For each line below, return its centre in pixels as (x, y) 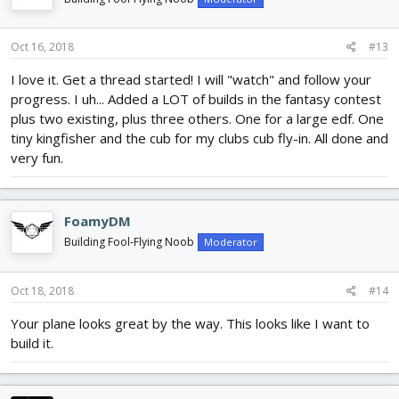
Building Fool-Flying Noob (129, 242)
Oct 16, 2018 (42, 47)
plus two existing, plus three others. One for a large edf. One (197, 119)
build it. (32, 342)
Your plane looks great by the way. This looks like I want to (190, 323)
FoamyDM (98, 221)
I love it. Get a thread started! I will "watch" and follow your (191, 80)
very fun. (37, 158)
